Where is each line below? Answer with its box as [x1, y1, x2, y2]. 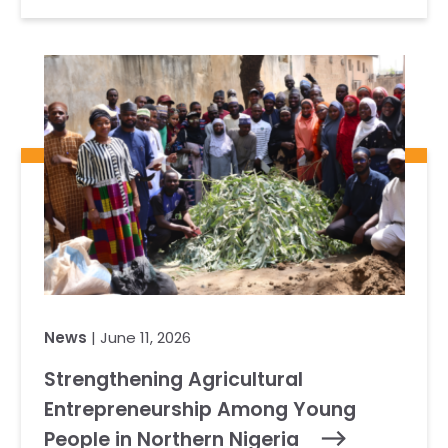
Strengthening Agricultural [43, 366, 303, 393]
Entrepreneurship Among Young [43, 396, 356, 423]
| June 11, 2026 [86, 327, 191, 348]
